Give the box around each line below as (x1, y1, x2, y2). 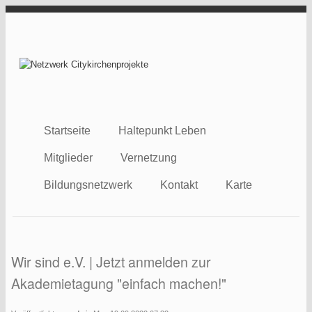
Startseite (44, 125, 91, 136)
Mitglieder (44, 152, 93, 164)
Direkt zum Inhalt (6, 7, 75, 17)
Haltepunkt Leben (118, 125, 207, 136)
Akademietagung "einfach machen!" (11, 273, 226, 293)
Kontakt (160, 179, 198, 191)
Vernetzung (120, 152, 178, 164)
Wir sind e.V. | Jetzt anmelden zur (11, 251, 211, 272)
